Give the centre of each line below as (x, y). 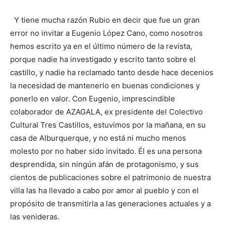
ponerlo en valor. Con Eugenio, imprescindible (93, 98)
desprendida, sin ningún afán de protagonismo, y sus (104, 164)
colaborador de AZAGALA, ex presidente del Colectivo (106, 111)
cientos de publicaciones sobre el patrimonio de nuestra (110, 177)
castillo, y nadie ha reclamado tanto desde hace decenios (112, 72)
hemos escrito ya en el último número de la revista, (101, 46)
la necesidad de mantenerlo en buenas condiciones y (105, 85)
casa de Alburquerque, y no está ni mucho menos (98, 138)
